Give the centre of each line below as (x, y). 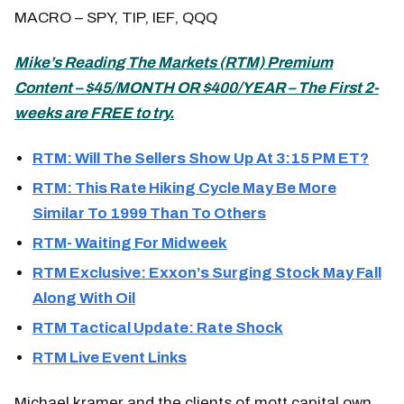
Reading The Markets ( (144, 62)
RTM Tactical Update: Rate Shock (158, 327)
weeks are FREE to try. (94, 113)
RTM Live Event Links (110, 357)
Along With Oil (84, 298)
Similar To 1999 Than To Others (149, 213)
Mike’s (39, 62)
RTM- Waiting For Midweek (130, 243)
